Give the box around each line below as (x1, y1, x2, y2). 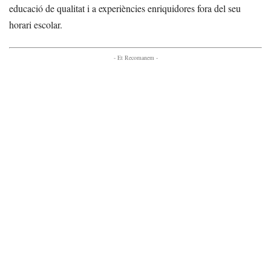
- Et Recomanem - (113, 53, 158, 62)
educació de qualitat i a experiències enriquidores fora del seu (9, 2, 241, 15)
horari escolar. (9, 18, 62, 31)
